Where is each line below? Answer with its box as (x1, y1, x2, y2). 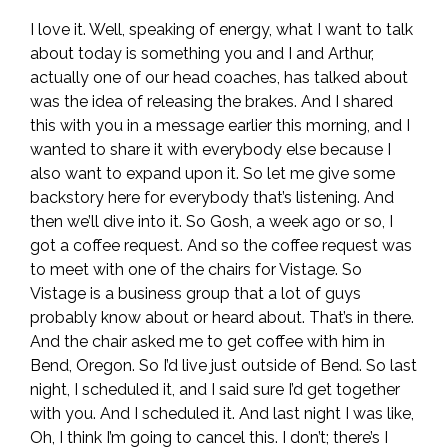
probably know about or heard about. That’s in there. (30, 308, 414, 327)
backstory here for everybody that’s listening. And (30, 188, 394, 207)
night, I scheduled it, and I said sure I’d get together (30, 380, 400, 399)
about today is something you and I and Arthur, (30, 44, 374, 63)
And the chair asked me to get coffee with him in (30, 332, 385, 351)
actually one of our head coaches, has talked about (30, 68, 408, 87)
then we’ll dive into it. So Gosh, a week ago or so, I (30, 212, 393, 231)
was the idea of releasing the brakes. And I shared (30, 92, 393, 111)
